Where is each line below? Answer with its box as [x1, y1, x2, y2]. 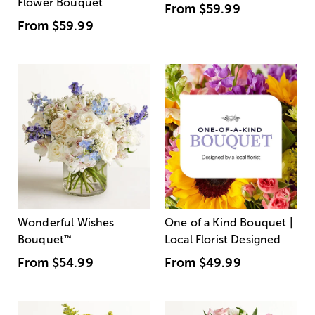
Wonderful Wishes [18, 216, 115, 229]
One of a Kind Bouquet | [165, 216, 293, 229]
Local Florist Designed [165, 233, 281, 245]
